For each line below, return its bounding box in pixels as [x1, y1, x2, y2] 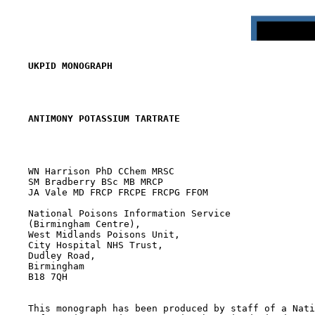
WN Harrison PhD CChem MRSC [6, 166, 174, 176]
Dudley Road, [6, 250, 96, 261]
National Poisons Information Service [6, 208, 231, 219]
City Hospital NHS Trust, [6, 240, 163, 250]
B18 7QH [6, 271, 67, 282]
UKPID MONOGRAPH [28, 60, 112, 71]
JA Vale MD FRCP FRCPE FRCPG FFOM [6, 187, 208, 198]
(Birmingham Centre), [6, 219, 141, 229]
